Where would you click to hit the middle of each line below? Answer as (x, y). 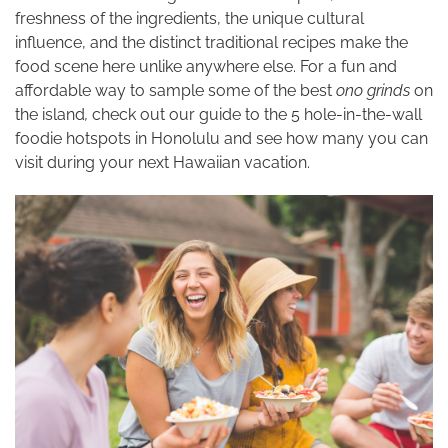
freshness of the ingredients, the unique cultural (189, 18)
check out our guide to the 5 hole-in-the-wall (255, 114)
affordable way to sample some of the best (175, 90)
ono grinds (375, 90)
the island (50, 114)
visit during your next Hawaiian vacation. (162, 162)
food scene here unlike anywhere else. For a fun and (206, 66)
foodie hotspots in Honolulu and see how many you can (221, 138)
